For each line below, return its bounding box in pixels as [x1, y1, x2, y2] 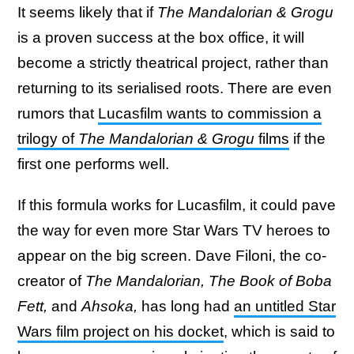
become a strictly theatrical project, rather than [17, 54, 329, 71]
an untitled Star [234, 297, 336, 314]
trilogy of [17, 130, 78, 147]
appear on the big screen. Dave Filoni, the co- [17, 247, 326, 264]
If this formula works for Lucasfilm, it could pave [17, 196, 336, 213]
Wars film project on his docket [17, 322, 224, 340]
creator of [17, 272, 85, 289]
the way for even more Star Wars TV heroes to [17, 221, 330, 239]
